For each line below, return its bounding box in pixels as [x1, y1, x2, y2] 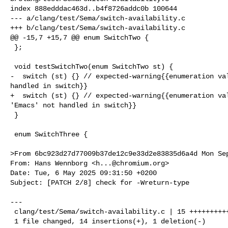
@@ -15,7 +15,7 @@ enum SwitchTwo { [10, 33, 149, 42]
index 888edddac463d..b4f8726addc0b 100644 [10, 4, 177, 13]
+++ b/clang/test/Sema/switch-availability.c [10, 23, 185, 32]
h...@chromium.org [96, 159, 165, 167]
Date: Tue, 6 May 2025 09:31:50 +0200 [10, 168, 157, 177]
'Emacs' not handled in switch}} [10, 101, 136, 109]
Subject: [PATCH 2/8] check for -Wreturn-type [10, 178, 189, 187]
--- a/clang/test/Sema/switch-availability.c [10, 14, 185, 22]
